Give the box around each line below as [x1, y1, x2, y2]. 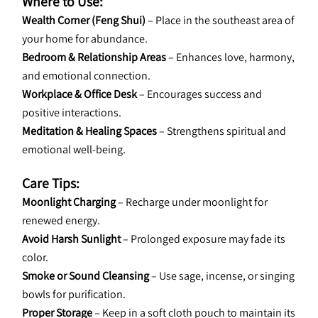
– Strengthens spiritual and [157, 124, 286, 138]
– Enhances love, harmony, [166, 50, 295, 65]
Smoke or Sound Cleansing [22, 268, 149, 283]
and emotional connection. [22, 68, 150, 83]
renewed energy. [22, 213, 100, 228]
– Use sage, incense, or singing [149, 268, 295, 283]
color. [22, 250, 48, 265]
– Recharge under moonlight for [116, 194, 268, 209]
